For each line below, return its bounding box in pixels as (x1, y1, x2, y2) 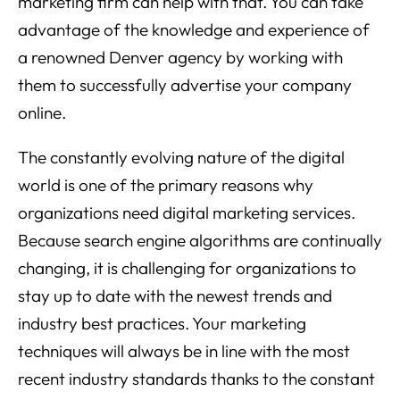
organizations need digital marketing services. (18, 202, 355, 224)
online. (18, 102, 66, 124)
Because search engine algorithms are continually (18, 229, 382, 252)
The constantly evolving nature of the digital (18, 146, 345, 169)
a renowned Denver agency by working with (18, 46, 343, 69)
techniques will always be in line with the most (18, 340, 350, 362)
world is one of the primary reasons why (18, 174, 313, 196)
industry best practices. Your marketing (18, 312, 306, 335)
